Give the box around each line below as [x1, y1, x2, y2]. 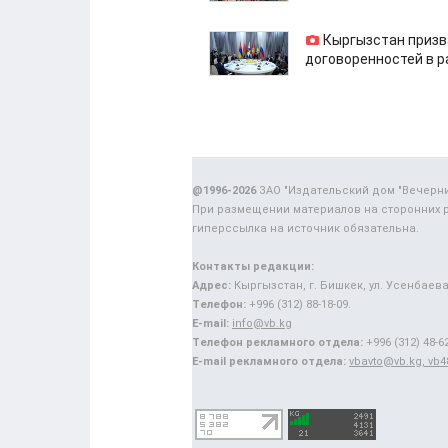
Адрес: [192, 278, 231, 292]
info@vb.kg [232, 316, 292, 330]
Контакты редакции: [192, 259, 314, 273]
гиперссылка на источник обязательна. [192, 221, 419, 235]
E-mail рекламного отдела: [192, 354, 346, 368]
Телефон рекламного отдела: [192, 335, 363, 349]
